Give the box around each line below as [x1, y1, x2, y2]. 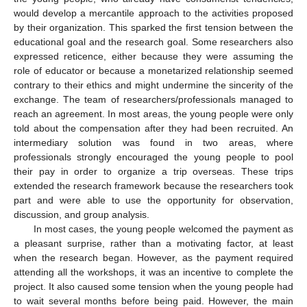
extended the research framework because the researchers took [14, 180, 293, 191]
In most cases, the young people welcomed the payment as [33, 223, 293, 234]
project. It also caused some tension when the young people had [14, 280, 293, 292]
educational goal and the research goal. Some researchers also [14, 36, 293, 47]
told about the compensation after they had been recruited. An [14, 122, 293, 134]
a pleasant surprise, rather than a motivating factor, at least [14, 237, 293, 249]
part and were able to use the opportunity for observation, [14, 194, 293, 206]
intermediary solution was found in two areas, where [14, 136, 293, 148]
